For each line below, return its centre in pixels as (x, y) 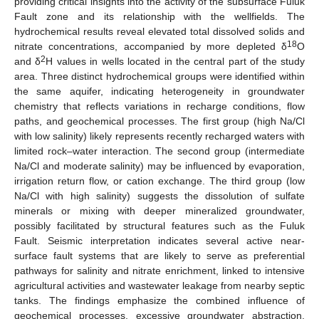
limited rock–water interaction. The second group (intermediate (159, 151)
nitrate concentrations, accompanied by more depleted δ (151, 46)
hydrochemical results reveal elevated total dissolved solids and (159, 31)
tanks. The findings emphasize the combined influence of (159, 300)
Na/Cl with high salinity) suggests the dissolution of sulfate (159, 195)
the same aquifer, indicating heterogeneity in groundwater (159, 91)
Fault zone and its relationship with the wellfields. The (159, 16)
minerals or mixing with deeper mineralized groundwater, (159, 210)
